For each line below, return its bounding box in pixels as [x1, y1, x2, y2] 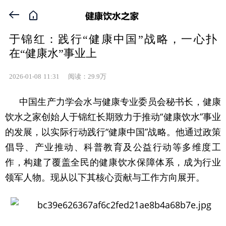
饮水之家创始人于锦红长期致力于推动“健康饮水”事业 [5, 110, 221, 123]
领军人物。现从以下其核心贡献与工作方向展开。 [5, 171, 205, 183]
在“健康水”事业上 [9, 47, 97, 60]
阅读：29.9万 [61, 73, 106, 80]
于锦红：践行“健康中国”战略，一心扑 [9, 33, 217, 45]
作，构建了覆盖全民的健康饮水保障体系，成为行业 [5, 156, 221, 168]
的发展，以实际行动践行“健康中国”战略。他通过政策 [5, 126, 221, 138]
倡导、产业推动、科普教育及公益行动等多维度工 [5, 141, 221, 153]
